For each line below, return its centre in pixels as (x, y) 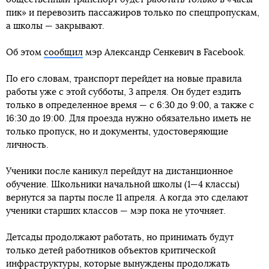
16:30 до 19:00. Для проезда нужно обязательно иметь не (128, 119)
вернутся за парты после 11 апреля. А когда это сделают (127, 198)
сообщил (63, 53)
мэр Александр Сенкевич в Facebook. (164, 53)
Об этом (25, 53)
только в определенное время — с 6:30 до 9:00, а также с (130, 106)
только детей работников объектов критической (111, 251)
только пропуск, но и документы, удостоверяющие (117, 132)
